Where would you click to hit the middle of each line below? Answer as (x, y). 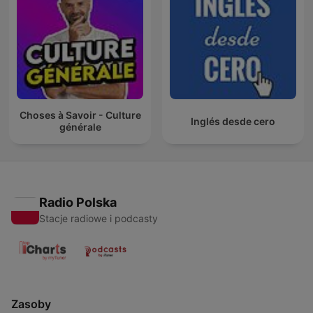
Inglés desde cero (233, 121)
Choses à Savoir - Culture (80, 115)
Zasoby (31, 304)
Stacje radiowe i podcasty (99, 218)
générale (80, 127)
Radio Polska (78, 202)
